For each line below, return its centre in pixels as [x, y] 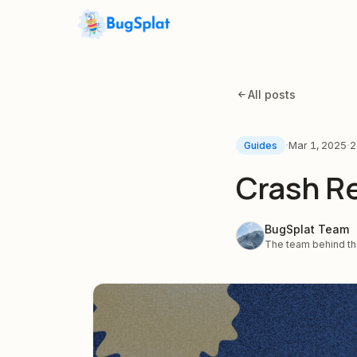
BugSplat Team [307, 229]
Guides [261, 145]
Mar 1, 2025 [318, 145]
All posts [272, 94]
